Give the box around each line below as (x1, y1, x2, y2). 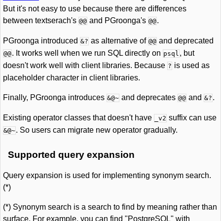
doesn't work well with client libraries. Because (3, 61, 167, 70)
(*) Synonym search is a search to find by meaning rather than (3, 203, 217, 211)
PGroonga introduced (3, 37, 80, 45)
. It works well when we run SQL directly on (12, 49, 163, 57)
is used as (172, 61, 210, 70)
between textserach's (3, 16, 78, 25)
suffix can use (167, 113, 217, 122)
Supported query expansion (8, 149, 135, 160)
